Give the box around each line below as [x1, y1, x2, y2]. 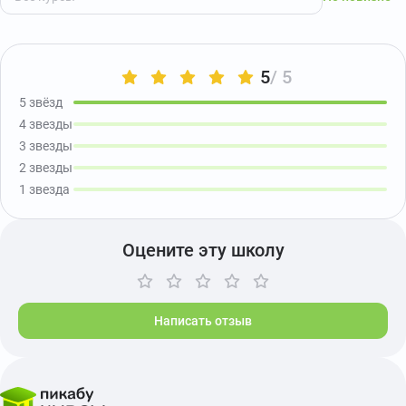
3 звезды [19, 139, 72, 153]
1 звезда [19, 182, 70, 197]
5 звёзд [19, 95, 63, 110]
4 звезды [19, 117, 72, 131]
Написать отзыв [154, 314, 252, 328]
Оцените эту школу [121, 239, 285, 261]
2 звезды [19, 160, 72, 175]
